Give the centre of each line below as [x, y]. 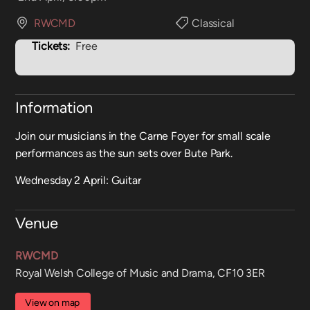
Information [54, 108]
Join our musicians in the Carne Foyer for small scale [143, 136]
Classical [213, 23]
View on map [53, 302]
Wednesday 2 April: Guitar [78, 181]
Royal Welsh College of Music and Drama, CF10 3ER [140, 273]
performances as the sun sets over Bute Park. [124, 153]
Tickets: [51, 46]
